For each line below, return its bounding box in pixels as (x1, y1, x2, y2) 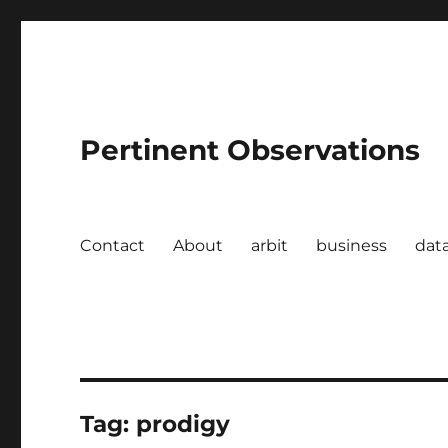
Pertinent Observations (80, 133, 421, 167)
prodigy (136, 410, 231, 438)
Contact (80, 235, 146, 255)
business (316, 235, 388, 255)
